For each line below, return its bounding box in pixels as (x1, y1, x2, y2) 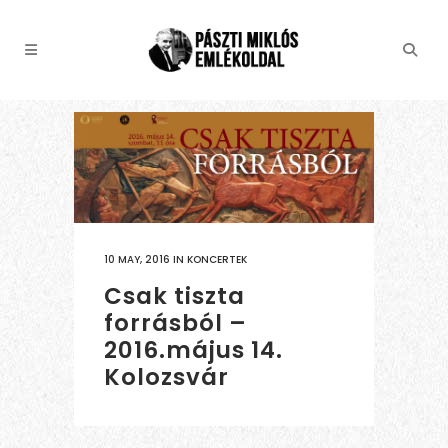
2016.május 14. (104, 334, 283, 367)
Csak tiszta (104, 280, 245, 313)
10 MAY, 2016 (104, 252, 170, 268)
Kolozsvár (104, 361, 229, 394)
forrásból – (104, 307, 247, 340)
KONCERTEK (187, 252, 247, 268)
